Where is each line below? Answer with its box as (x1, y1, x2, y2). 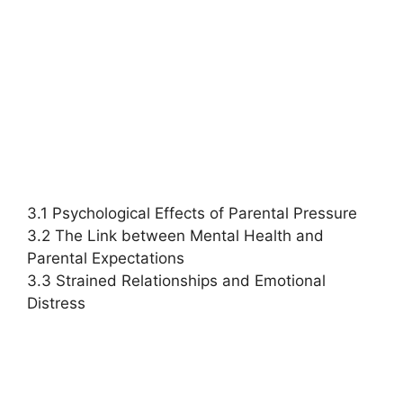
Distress (27, 294, 85, 312)
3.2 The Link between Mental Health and (27, 227, 324, 245)
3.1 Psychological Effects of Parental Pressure (27, 204, 357, 222)
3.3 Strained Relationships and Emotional (27, 272, 326, 290)
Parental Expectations (27, 249, 184, 267)
